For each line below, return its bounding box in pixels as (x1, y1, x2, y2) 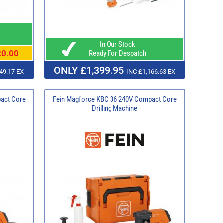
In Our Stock (94, 39, 135, 49)
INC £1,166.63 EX (126, 67, 175, 75)
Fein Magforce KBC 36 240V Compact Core (52, 94, 177, 104)
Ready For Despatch (83, 48, 146, 58)
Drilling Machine (92, 103, 137, 112)
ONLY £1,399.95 (54, 64, 126, 76)
